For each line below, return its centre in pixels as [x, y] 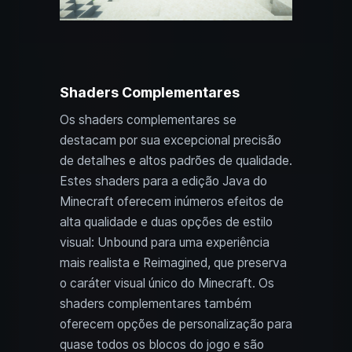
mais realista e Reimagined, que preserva [173, 263]
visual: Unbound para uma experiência [165, 243]
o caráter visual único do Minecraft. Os [167, 284]
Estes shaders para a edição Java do [163, 181]
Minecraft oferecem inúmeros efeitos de [172, 202]
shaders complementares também [156, 304]
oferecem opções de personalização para [176, 324]
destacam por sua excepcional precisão [170, 141]
